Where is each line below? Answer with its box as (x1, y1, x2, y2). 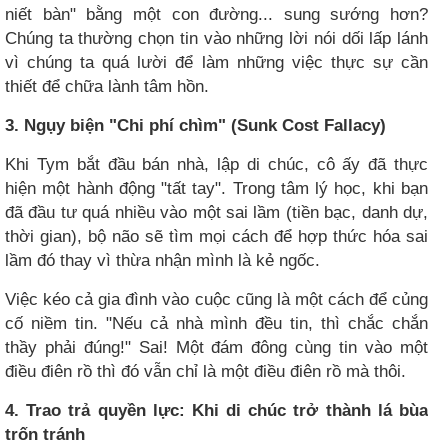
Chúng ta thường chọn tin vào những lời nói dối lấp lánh (5, 28, 428, 49)
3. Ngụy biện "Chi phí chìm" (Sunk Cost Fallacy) (5, 115, 386, 136)
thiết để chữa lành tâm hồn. (5, 76, 209, 97)
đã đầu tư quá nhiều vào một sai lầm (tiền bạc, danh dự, (5, 202, 428, 223)
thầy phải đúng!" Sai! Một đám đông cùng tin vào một (5, 337, 428, 358)
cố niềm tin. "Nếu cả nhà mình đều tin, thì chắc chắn (5, 313, 428, 334)
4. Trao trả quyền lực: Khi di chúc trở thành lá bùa (5, 400, 428, 421)
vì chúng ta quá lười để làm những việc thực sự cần (5, 52, 428, 73)
